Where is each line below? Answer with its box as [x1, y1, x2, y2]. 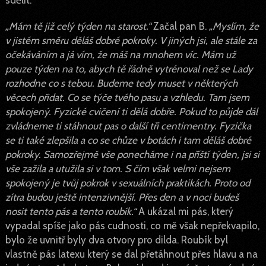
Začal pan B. [153, 20, 209, 32]
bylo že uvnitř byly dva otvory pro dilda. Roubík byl [5, 233, 228, 246]
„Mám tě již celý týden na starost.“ [5, 20, 153, 32]
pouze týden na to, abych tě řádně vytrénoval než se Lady [5, 62, 253, 75]
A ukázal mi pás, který [138, 205, 233, 217]
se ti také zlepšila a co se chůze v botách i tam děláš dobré [5, 134, 251, 146]
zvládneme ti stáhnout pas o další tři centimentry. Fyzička [5, 119, 251, 132]
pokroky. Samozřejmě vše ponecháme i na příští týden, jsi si [5, 148, 259, 160]
